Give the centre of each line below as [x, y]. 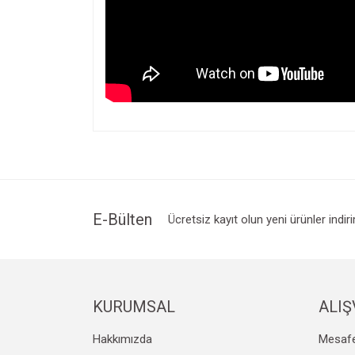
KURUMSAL [134, 306]
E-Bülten [122, 219]
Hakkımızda [122, 339]
